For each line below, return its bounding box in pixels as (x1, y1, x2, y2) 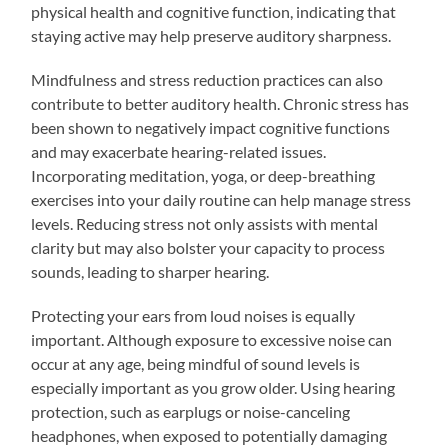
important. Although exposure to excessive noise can (31, 329, 393, 349)
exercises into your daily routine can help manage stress (31, 189, 412, 209)
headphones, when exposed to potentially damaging (31, 425, 388, 445)
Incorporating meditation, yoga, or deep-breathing (31, 165, 376, 185)
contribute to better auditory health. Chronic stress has (31, 93, 410, 113)
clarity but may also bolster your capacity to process (31, 237, 386, 257)
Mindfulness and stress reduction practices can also (31, 69, 384, 89)
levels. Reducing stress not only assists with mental (31, 213, 379, 233)
